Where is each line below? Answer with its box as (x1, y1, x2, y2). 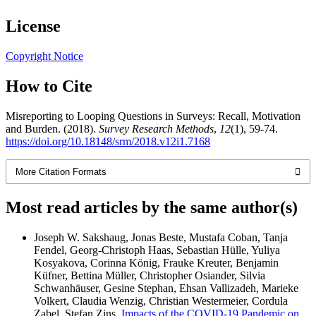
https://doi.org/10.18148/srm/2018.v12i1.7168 (6, 135, 210, 147)
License (6, 16, 61, 35)
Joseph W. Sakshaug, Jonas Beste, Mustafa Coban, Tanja (34, 231, 288, 243)
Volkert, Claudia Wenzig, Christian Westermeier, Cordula (34, 294, 288, 307)
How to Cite (6, 76, 92, 95)
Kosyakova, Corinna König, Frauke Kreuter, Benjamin (34, 256, 279, 269)
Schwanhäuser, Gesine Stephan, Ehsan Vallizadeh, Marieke (34, 281, 298, 294)
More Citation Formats (16, 166, 107, 177)
